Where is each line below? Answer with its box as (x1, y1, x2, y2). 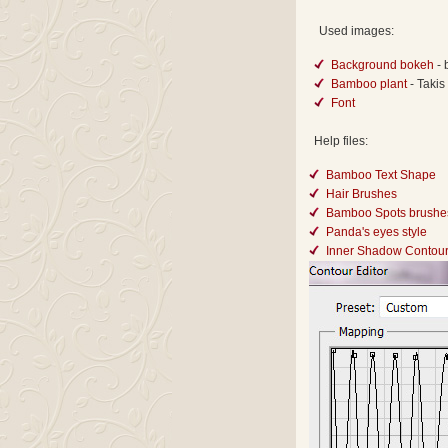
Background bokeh (331, 57, 437, 72)
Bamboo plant (331, 76, 407, 91)
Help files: (314, 134, 368, 148)
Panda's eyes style (326, 224, 427, 239)
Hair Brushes (326, 186, 397, 201)
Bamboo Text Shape (326, 167, 436, 182)
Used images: (319, 24, 394, 38)
